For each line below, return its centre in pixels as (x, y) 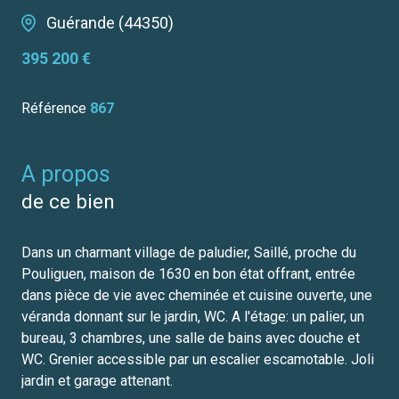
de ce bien (68, 202)
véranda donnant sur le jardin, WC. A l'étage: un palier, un (193, 317)
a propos (73, 175)
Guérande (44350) (110, 23)
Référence (56, 109)
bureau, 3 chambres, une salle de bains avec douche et (191, 338)
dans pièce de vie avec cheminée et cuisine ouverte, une (197, 296)
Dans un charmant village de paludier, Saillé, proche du (189, 253)
